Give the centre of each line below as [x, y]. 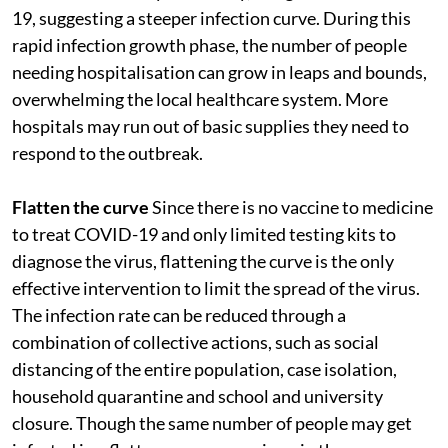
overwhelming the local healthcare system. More [200, 98]
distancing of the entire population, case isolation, [204, 368]
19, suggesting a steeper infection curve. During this [211, 17]
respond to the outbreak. [107, 152]
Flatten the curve [80, 206]
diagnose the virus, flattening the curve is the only [203, 260]
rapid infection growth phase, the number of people [209, 44]
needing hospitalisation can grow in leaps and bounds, [219, 71]
